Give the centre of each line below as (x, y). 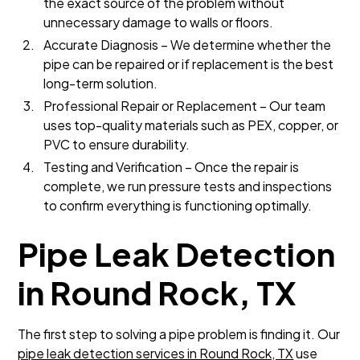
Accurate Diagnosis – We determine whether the (188, 45)
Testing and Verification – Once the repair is (172, 167)
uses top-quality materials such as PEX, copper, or (191, 125)
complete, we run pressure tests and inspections (188, 186)
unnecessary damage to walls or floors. (159, 22)
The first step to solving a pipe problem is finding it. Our (179, 334)
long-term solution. (101, 83)
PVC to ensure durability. (117, 144)
